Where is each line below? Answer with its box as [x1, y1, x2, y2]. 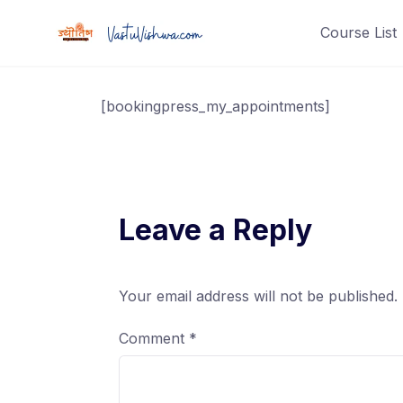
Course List [319, 23, 397, 41]
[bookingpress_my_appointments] [101, 97, 330, 115]
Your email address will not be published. [119, 287, 398, 305]
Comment [119, 329, 189, 347]
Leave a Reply [119, 212, 312, 247]
